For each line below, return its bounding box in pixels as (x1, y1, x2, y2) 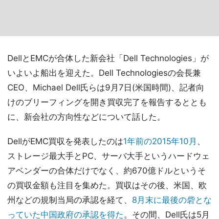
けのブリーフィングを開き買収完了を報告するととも (7, 97, 207, 107)
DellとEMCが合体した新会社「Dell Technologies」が (7, 53, 209, 63)
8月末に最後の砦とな (132, 195, 212, 205)
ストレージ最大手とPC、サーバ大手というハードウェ (7, 151, 210, 161)
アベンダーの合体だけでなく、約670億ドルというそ (7, 166, 206, 175)
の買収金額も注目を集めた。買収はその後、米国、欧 (7, 180, 207, 190)
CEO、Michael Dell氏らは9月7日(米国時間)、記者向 (7, 83, 204, 92)
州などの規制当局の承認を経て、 (7, 195, 132, 205)
